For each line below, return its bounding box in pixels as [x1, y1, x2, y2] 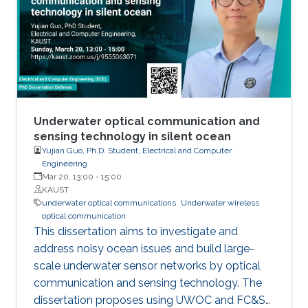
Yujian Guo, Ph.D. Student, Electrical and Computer [42, 145, 232, 155]
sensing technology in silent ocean [34, 129, 231, 143]
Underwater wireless [181, 197, 259, 208]
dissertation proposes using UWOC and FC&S [34, 293, 265, 307]
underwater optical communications [42, 197, 176, 208]
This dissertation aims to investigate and [34, 224, 238, 238]
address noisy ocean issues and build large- [34, 241, 254, 255]
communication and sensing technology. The [34, 276, 262, 289]
